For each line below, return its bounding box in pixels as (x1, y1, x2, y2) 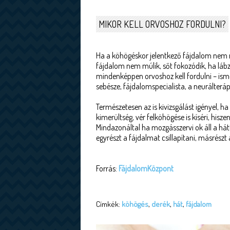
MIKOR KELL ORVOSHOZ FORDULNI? (99, 18, 226, 30)
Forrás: (96, 163, 119, 174)
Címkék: (96, 199, 122, 209)
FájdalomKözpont (119, 163, 174, 174)
